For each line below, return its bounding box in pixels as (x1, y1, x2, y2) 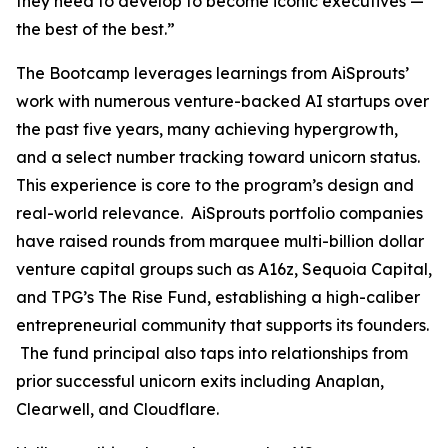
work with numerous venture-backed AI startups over (16, 91, 429, 111)
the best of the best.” (16, 19, 175, 39)
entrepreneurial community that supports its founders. (16, 315, 429, 335)
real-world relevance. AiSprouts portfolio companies (16, 203, 423, 223)
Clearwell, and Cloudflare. (16, 399, 219, 419)
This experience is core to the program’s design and (16, 175, 414, 195)
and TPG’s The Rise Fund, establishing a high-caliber (16, 287, 420, 307)
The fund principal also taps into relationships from (16, 343, 408, 363)
